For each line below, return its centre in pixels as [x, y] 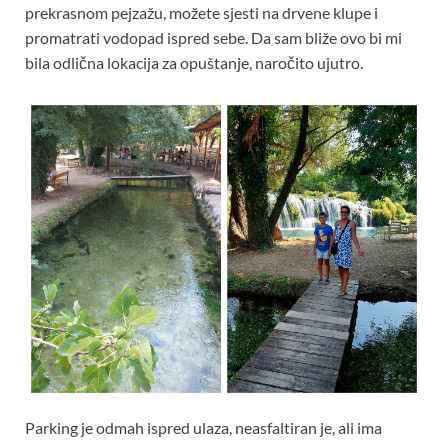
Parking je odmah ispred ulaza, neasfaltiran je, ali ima [203, 428]
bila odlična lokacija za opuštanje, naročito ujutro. [194, 63]
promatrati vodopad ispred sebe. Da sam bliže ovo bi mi [213, 38]
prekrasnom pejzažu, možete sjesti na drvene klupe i [201, 13]
